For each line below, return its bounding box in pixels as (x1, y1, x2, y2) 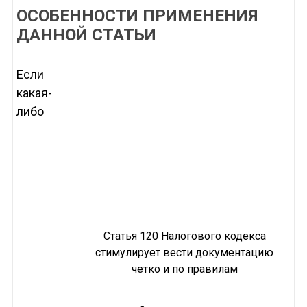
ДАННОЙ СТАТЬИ (16, 25, 156, 45)
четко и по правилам (131, 262, 238, 276)
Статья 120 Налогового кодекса (103, 230, 266, 243)
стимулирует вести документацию (95, 246, 274, 260)
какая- (16, 86, 52, 101)
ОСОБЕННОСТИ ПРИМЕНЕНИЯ (16, 6, 258, 26)
